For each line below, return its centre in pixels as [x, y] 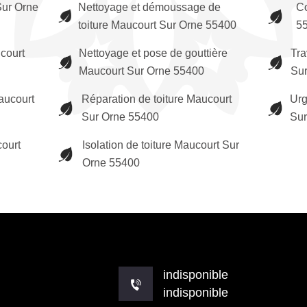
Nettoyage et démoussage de [149, 7]
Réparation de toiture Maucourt [157, 99]
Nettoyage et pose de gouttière [153, 53]
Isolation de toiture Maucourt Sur [161, 145]
